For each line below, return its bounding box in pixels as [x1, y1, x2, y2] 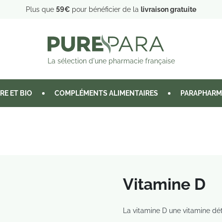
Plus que [26, 5, 56, 13]
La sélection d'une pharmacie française [47, 57, 175, 65]
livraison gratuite [141, 5, 196, 13]
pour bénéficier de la [70, 5, 141, 13]
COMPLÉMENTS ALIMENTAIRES [55, 89, 158, 97]
